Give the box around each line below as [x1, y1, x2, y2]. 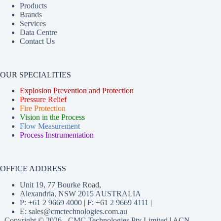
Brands [20, 10, 42, 19]
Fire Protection [20, 104, 66, 113]
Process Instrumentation [20, 131, 94, 140]
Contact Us [20, 37, 55, 45]
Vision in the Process [20, 113, 85, 122]
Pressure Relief [20, 95, 67, 104]
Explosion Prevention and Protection [20, 86, 134, 95]
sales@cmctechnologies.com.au [29, 207, 127, 216]
